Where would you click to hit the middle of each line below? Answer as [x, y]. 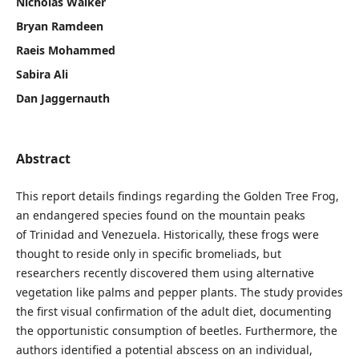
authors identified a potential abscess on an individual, [164, 349]
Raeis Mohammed [65, 50]
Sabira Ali [42, 74]
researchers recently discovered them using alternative [165, 272]
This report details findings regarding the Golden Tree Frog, [177, 196]
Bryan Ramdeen [59, 26]
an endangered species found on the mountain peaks [160, 215]
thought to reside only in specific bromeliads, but [148, 253]
